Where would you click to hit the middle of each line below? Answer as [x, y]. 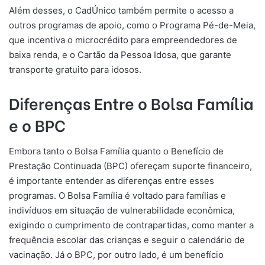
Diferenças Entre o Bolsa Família [131, 103]
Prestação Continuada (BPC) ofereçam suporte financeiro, [130, 166]
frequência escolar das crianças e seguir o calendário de [127, 240]
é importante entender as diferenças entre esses [112, 180]
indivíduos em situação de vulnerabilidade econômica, [122, 210]
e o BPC [37, 125]
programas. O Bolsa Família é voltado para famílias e [117, 195]
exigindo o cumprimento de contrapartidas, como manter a [131, 225]
